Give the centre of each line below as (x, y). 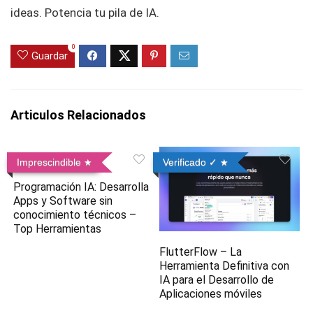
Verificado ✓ (190, 162)
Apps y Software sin (63, 201)
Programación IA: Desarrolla (81, 187)
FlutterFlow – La (201, 252)
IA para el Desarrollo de (217, 280)
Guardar (50, 56)
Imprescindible (49, 162)
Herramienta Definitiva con (225, 266)
